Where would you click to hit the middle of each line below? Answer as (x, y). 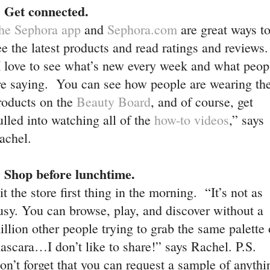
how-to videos (192, 120)
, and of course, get (202, 102)
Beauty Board (114, 102)
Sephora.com (142, 29)
